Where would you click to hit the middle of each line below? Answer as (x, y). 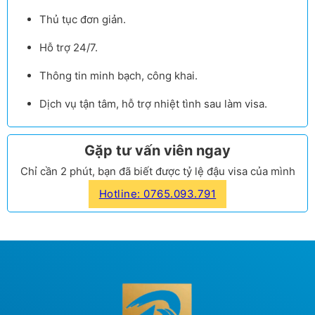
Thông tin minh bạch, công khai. (118, 75)
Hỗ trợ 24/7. (69, 47)
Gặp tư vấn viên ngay (157, 150)
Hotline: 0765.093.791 (157, 194)
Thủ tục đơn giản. (83, 19)
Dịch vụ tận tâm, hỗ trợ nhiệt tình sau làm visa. (153, 103)
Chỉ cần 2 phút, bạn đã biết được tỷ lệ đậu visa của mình (157, 171)
